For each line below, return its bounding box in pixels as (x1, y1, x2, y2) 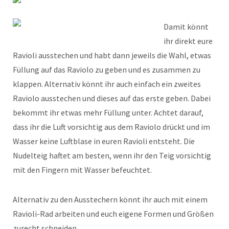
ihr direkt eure (164, 36, 213, 47)
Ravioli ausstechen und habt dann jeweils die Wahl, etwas (13, 50, 211, 61)
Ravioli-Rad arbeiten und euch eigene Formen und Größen (13, 209, 214, 219)
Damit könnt (164, 21, 209, 32)
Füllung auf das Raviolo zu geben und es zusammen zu (13, 64, 200, 75)
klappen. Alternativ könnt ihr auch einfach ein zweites (13, 79, 201, 89)
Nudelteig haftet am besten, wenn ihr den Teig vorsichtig (13, 150, 211, 161)
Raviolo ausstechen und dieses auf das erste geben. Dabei (13, 93, 211, 104)
